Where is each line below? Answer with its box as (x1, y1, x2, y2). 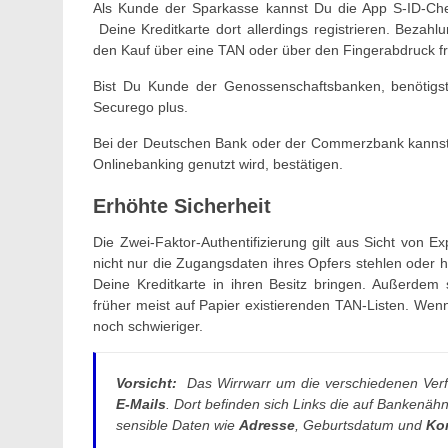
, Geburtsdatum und (295, 416, 426, 433)
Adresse (239, 416, 295, 433)
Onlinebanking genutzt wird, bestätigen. (93, 155, 343, 172)
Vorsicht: (116, 374, 182, 391)
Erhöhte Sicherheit (93, 194, 271, 217)
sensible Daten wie (116, 416, 239, 433)
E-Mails (116, 395, 166, 412)
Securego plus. (93, 98, 188, 115)
